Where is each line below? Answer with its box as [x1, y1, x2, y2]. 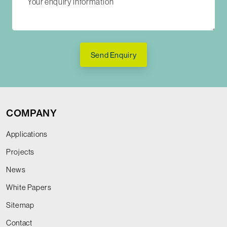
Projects [6, 147, 35, 157]
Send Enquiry [90, 50, 137, 59]
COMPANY [6, 107, 57, 120]
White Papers [6, 183, 52, 192]
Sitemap [6, 201, 34, 210]
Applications [6, 130, 48, 139]
